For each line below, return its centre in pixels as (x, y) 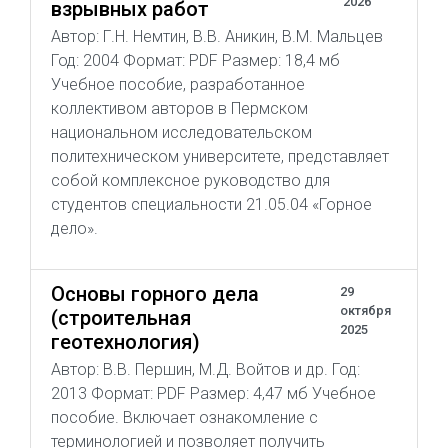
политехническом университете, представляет (220, 156)
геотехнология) (125, 342)
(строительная (121, 318)
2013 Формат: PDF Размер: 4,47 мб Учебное (213, 393)
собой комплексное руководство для (190, 180)
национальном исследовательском (181, 132)
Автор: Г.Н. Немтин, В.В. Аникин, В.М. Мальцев (217, 36)
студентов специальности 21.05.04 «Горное (211, 204)
